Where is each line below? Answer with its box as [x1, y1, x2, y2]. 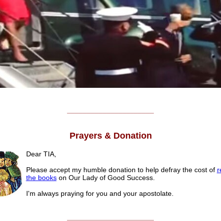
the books [26, 174, 57, 182]
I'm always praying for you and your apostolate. [26, 189, 174, 198]
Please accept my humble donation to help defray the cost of [26, 166, 217, 174]
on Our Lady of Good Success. [56, 174, 155, 182]
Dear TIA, [26, 150, 56, 158]
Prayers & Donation [69, 131, 152, 141]
